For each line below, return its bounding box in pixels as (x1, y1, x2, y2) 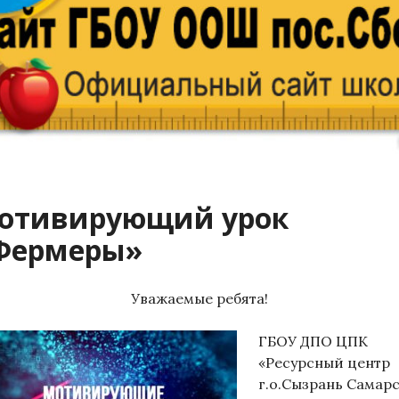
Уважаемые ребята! (131, 289, 268, 307)
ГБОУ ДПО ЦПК (258, 332, 368, 350)
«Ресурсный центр (258, 354, 390, 371)
